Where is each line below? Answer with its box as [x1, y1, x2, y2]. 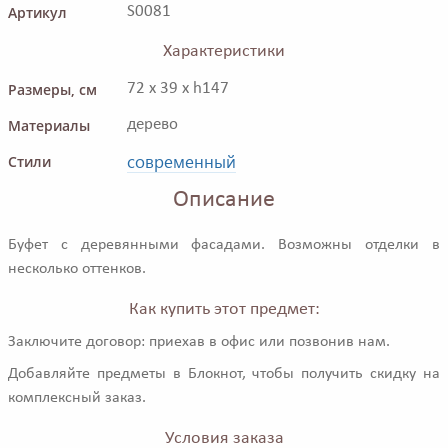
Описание [173, 188, 275, 213]
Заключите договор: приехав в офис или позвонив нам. [8, 334, 390, 350]
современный [127, 150, 236, 173]
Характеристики [163, 42, 285, 62]
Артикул [8, 3, 67, 23]
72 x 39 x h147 [127, 80, 229, 98]
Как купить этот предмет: [128, 300, 320, 319]
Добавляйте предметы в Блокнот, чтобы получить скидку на [8, 366, 440, 382]
